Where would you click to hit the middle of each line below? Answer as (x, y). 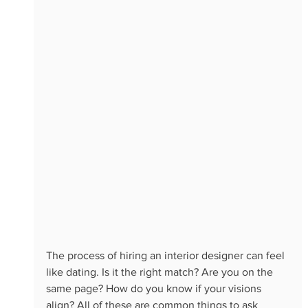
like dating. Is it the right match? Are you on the (161, 272)
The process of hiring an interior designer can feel (166, 255)
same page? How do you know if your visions (155, 288)
